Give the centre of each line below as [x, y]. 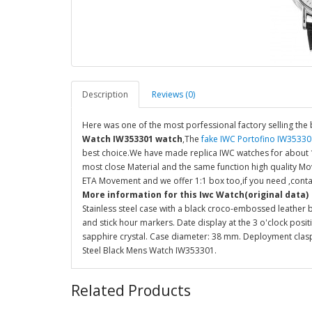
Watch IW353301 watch [132, 139]
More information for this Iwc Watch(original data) [195, 195]
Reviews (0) [173, 94]
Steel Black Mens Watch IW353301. [149, 250]
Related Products [131, 290]
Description [105, 94]
